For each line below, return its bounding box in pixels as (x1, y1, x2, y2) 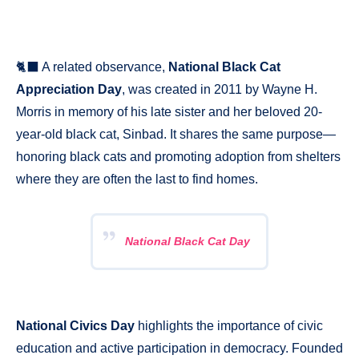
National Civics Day (16, 319, 135, 333)
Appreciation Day (16, 82, 122, 96)
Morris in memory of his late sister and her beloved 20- (16, 104, 322, 119)
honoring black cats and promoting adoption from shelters (16, 149, 341, 163)
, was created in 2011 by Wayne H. (122, 82, 317, 96)
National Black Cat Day (125, 235, 250, 248)
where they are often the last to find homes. (16, 171, 258, 186)
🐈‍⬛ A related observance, (16, 59, 168, 74)
